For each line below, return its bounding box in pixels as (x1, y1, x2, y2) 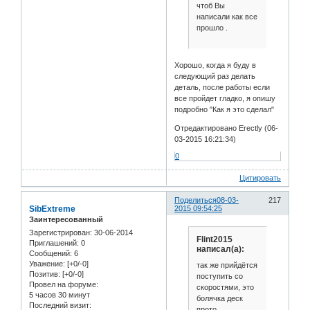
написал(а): (196, 244, 244, 254)
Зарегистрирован (29, 228, 90, 237)
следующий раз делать (174, 72, 256, 81)
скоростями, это (196, 283, 254, 292)
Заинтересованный (29, 215, 103, 224)
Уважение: (29, 259, 65, 268)
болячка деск (196, 294, 243, 303)
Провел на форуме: (29, 280, 98, 289)
